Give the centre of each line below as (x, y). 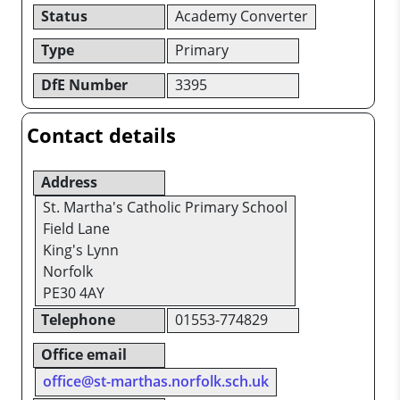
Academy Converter (241, 16)
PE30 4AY (74, 292)
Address (69, 182)
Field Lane (76, 228)
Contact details (101, 135)
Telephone (78, 319)
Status (64, 16)
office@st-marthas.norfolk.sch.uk (156, 381)
